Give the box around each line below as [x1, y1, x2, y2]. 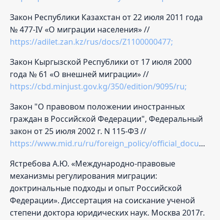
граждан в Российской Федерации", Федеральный [10, 113, 203, 124]
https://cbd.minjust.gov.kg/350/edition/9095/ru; [10, 81, 187, 92]
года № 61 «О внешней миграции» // [10, 68, 149, 80]
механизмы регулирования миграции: [10, 170, 157, 181]
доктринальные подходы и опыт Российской [10, 182, 182, 193]
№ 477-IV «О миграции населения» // [10, 24, 150, 35]
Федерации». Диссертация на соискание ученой [10, 194, 195, 206]
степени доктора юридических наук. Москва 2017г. [10, 207, 205, 218]
